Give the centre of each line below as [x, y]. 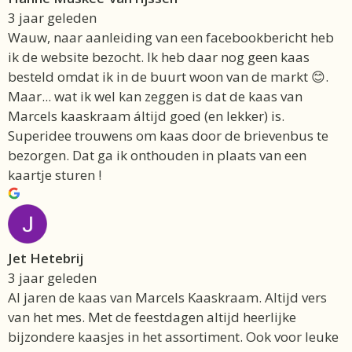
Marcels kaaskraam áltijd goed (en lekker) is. [146, 116]
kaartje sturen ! [55, 175]
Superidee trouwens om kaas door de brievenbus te [168, 136]
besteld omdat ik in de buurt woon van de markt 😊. [168, 77]
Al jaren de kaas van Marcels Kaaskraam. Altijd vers [167, 298]
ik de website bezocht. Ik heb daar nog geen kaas [159, 57]
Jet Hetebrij [46, 258]
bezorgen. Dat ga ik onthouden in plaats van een [157, 156]
